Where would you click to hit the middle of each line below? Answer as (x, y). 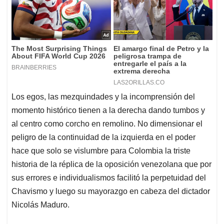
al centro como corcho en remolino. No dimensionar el (107, 124)
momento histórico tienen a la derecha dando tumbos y (108, 110)
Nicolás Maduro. (40, 205)
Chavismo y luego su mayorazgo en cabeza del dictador (111, 191)
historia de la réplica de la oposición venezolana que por (111, 164)
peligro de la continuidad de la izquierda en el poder (103, 137)
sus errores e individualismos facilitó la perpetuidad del (109, 178)
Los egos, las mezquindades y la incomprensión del (103, 97)
